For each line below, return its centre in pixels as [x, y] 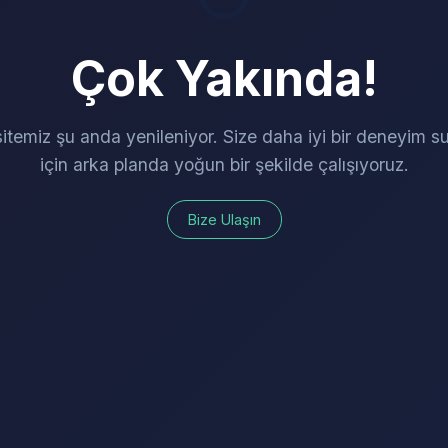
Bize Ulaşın [224, 219]
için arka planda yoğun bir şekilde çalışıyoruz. [224, 164]
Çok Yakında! [224, 78]
